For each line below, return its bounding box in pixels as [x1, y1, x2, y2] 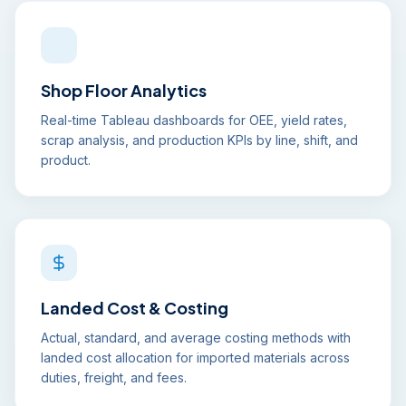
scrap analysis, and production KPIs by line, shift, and [41, 132, 358, 148]
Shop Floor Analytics [41, 80, 207, 101]
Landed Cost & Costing [41, 297, 228, 318]
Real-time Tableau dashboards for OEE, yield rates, [41, 112, 347, 128]
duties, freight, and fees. [41, 370, 187, 385]
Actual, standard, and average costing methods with [41, 330, 351, 345]
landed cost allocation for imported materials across [41, 350, 350, 365]
